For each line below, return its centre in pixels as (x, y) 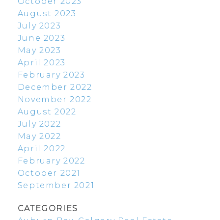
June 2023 (41, 38)
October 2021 (49, 173)
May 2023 (39, 51)
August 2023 (47, 14)
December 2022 (55, 87)
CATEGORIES (48, 209)
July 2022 (39, 124)
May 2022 (39, 137)
